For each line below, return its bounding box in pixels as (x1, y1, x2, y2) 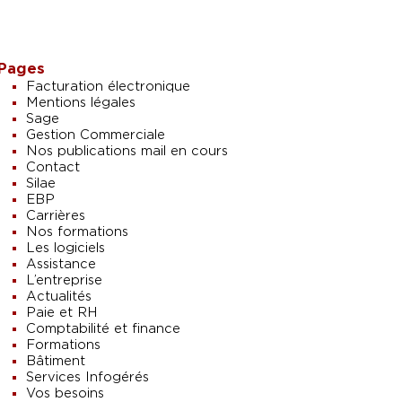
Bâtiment (25, 354, 85, 370)
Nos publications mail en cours (25, 144, 228, 160)
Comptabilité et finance (25, 321, 180, 337)
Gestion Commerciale (25, 127, 165, 144)
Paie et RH (25, 305, 98, 321)
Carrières (25, 208, 85, 224)
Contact (25, 160, 80, 176)
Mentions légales (25, 95, 135, 111)
